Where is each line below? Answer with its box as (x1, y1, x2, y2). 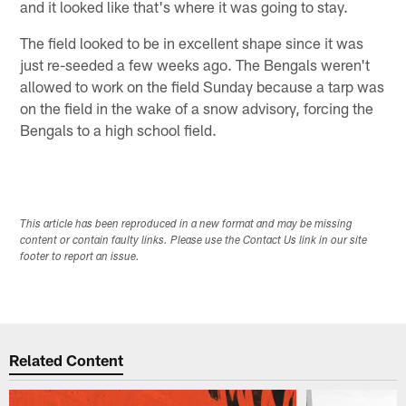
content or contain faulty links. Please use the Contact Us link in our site (20, 236, 368, 247)
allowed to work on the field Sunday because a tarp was (20, 76, 385, 95)
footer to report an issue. (20, 252, 140, 264)
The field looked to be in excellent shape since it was (20, 33, 364, 52)
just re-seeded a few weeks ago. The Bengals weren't (20, 54, 371, 73)
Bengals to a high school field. (20, 120, 217, 139)
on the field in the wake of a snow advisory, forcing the (20, 98, 374, 117)
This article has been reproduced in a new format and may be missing (20, 219, 353, 231)
